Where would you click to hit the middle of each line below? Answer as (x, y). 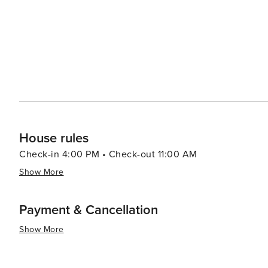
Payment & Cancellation (89, 210)
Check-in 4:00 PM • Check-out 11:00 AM (108, 154)
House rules (54, 138)
